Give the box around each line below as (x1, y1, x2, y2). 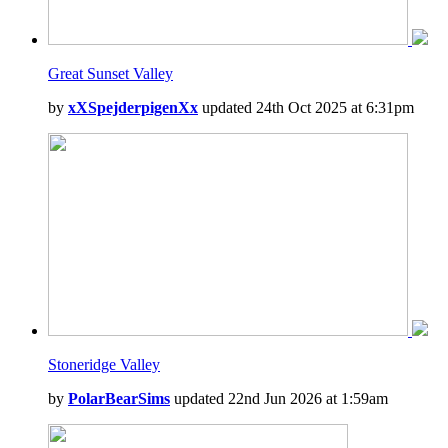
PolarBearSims (68, 390, 170, 407)
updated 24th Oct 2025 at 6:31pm (198, 99, 414, 116)
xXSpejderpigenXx (68, 99, 198, 116)
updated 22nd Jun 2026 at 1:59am (170, 390, 388, 407)
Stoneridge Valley (48, 356, 160, 373)
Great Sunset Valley (48, 65, 173, 82)
